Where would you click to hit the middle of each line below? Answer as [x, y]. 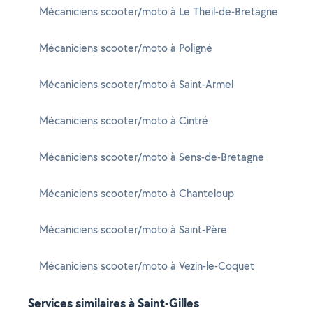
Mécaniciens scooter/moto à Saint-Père [133, 230]
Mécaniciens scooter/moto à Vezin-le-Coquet [147, 266]
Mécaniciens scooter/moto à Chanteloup [137, 193]
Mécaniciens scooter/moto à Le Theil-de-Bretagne [159, 12]
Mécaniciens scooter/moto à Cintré [124, 121]
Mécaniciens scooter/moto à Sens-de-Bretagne [152, 157]
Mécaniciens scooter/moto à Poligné [126, 48]
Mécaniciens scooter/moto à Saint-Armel [136, 84]
